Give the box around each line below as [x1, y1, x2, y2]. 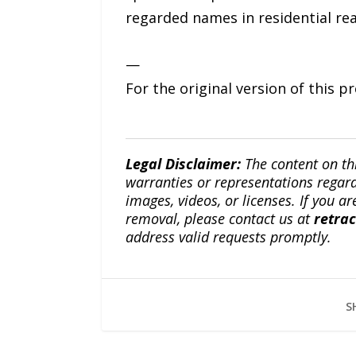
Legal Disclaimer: [125, 153, 241, 173]
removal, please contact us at [125, 208, 314, 228]
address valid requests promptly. [125, 226, 331, 246]
